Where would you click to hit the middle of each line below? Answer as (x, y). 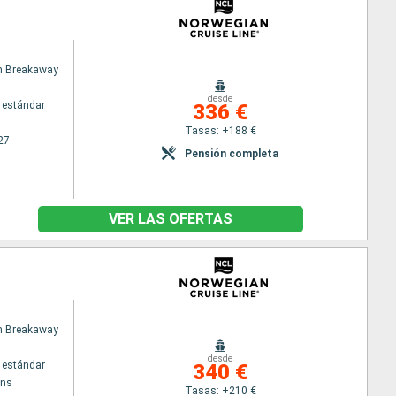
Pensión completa (232, 153)
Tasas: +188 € (220, 130)
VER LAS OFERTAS (170, 219)
